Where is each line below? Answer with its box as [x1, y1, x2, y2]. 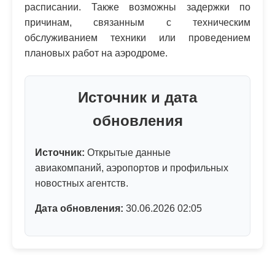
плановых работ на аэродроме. [25, 48, 168, 58]
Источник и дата [78, 89, 197, 106]
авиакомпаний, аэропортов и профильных [35, 162, 228, 173]
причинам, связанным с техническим [25, 17, 250, 28]
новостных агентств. [35, 177, 128, 188]
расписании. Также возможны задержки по [25, 2, 250, 12]
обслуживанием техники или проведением [25, 33, 250, 43]
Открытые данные [85, 147, 171, 158]
